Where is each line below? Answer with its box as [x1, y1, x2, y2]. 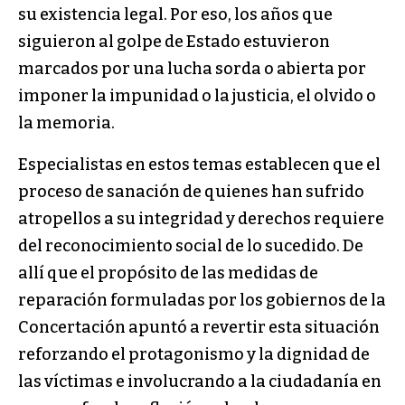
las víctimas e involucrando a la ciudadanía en [18, 372, 381, 392]
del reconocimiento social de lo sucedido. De [18, 236, 363, 257]
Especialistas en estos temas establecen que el [18, 155, 381, 175]
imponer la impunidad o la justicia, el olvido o [18, 86, 376, 107]
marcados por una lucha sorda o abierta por [18, 59, 366, 80]
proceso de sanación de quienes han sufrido [18, 182, 364, 202]
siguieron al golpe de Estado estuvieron [18, 32, 330, 52]
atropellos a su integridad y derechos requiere [18, 209, 384, 230]
